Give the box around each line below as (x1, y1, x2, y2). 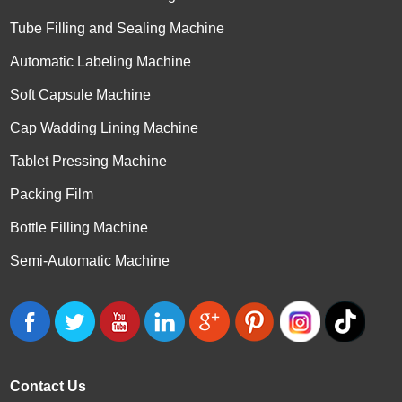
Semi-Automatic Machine (10, 252, 170, 268)
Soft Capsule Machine (10, 86, 152, 102)
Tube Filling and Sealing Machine (10, 20, 225, 36)
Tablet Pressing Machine (10, 153, 168, 169)
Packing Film (10, 186, 94, 202)
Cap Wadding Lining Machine (10, 119, 199, 135)
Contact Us (10, 378, 87, 394)
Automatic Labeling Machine (10, 53, 192, 69)
